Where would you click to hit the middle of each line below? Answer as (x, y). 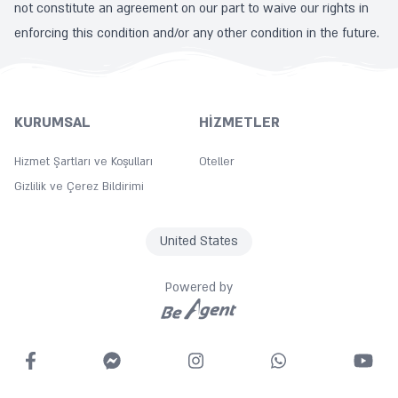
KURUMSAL (52, 123)
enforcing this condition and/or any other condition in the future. (197, 33)
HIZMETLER (239, 123)
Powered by (199, 287)
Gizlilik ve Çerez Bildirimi (79, 187)
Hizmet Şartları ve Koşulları (84, 162)
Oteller (217, 162)
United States (199, 241)
